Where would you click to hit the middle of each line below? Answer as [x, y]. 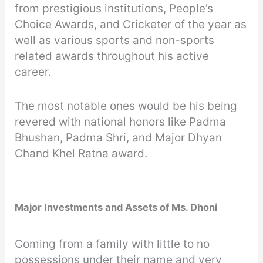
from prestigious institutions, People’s [114, 9]
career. [35, 72]
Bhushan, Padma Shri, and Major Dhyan [119, 137]
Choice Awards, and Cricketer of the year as [131, 25]
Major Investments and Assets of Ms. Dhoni [116, 208]
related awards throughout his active [112, 56]
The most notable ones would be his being [126, 106]
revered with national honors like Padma [121, 122]
